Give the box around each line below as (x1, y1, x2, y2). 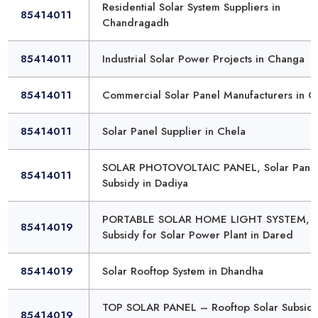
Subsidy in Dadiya (102, 175, 188, 192)
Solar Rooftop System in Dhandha (102, 263, 263, 280)
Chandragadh (102, 15, 169, 31)
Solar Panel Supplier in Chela (102, 124, 246, 140)
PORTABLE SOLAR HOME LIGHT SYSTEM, (102, 212, 309, 228)
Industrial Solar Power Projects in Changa (102, 51, 305, 67)
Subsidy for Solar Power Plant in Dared (102, 227, 293, 243)
